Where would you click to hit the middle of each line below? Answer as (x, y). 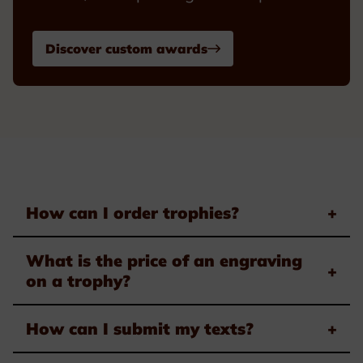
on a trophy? (78, 280)
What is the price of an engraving (164, 260)
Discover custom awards (126, 48)
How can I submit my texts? (140, 328)
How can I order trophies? (132, 212)
